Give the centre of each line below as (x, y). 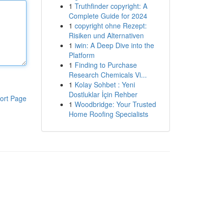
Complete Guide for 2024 (108, 16)
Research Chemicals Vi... (108, 75)
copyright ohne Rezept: (110, 26)
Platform (82, 55)
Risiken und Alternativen (106, 35)
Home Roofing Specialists (108, 114)
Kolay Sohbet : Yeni (105, 84)
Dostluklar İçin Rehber (103, 94)
